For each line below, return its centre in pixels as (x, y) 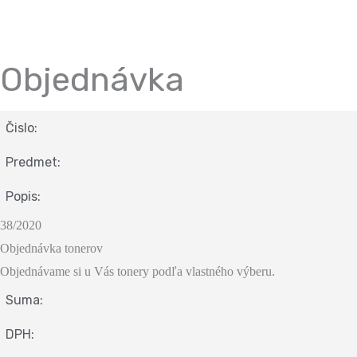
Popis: (23, 196)
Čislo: (22, 127)
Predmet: (33, 162)
